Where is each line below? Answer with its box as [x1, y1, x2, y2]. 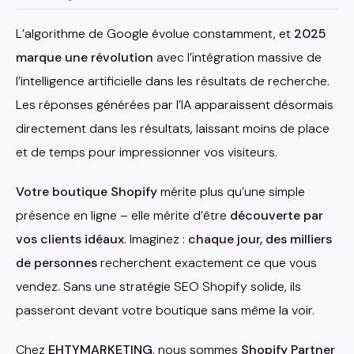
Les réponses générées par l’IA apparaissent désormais [16, 96, 333, 114]
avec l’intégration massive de [153, 49, 322, 66]
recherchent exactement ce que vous [97, 254, 317, 272]
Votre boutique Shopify [16, 183, 157, 201]
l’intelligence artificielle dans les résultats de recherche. [16, 73, 330, 90]
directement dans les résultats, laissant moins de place [16, 120, 330, 137]
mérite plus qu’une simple [157, 183, 305, 201]
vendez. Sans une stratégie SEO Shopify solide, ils [16, 278, 301, 296]
